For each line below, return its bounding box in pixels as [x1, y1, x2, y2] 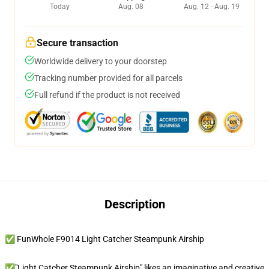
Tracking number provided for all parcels [34, 73, 183, 83]
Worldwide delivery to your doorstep [34, 56, 167, 66]
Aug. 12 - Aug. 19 [184, 2, 240, 11]
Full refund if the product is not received [34, 90, 180, 100]
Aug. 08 [118, 2, 144, 11]
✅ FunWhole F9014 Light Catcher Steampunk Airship [5, 234, 204, 244]
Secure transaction [37, 37, 118, 49]
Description [104, 197, 165, 211]
